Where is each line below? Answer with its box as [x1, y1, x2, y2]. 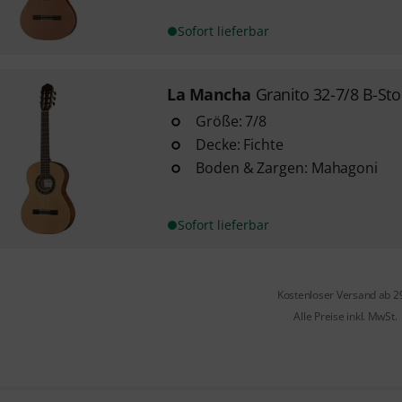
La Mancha [166, 83, 251, 105]
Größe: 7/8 [195, 111, 267, 131]
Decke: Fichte [195, 135, 284, 154]
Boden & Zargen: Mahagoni [195, 158, 379, 178]
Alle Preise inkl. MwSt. [293, 309, 398, 324]
